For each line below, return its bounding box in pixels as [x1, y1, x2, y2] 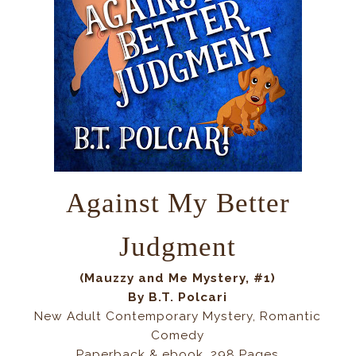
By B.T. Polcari [128, 289, 228, 304]
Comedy [151, 327, 205, 342]
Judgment [119, 230, 237, 261]
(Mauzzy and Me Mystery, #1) [79, 270, 277, 285]
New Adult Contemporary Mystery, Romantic [34, 308, 322, 323]
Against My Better [65, 187, 290, 218]
